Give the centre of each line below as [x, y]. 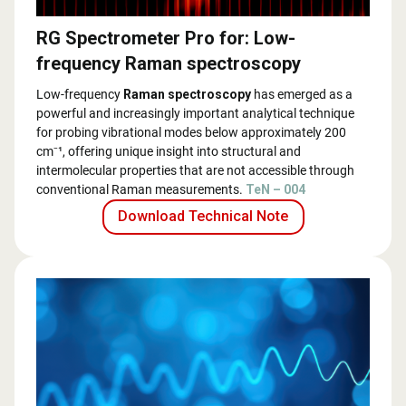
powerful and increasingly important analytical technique [195, 113]
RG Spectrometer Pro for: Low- [166, 38]
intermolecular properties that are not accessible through [195, 170]
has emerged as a [302, 94]
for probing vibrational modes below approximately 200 [191, 132]
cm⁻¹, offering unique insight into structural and [169, 151]
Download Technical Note [203, 217]
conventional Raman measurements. [141, 189]
